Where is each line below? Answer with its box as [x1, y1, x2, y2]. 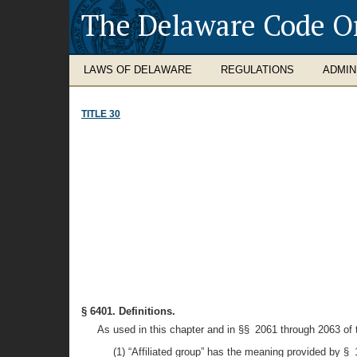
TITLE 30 [81, 108, 120, 120]
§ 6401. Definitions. [81, 305, 175, 317]
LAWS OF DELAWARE [84, 64, 192, 76]
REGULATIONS [221, 64, 294, 76]
